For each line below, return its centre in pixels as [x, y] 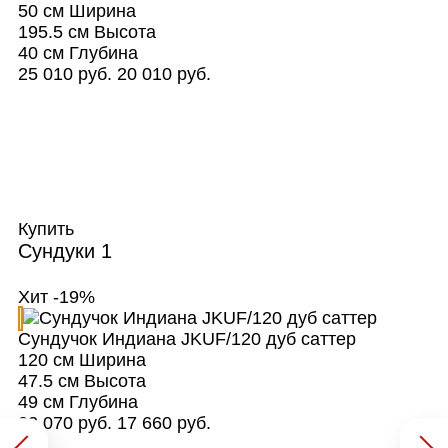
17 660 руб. [163, 423]
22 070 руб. [64, 423]
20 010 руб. [163, 74]
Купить [48, 229]
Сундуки [59, 251]
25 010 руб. [64, 74]
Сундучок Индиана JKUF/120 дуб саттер [186, 339]
